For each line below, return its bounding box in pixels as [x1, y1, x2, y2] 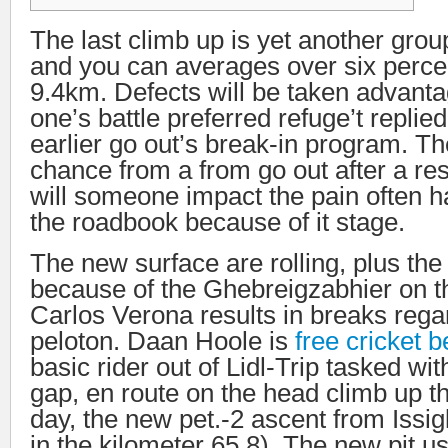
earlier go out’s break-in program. [30, 130, 415, 158]
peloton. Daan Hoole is [30, 327, 295, 355]
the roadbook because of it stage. [30, 208, 405, 236]
